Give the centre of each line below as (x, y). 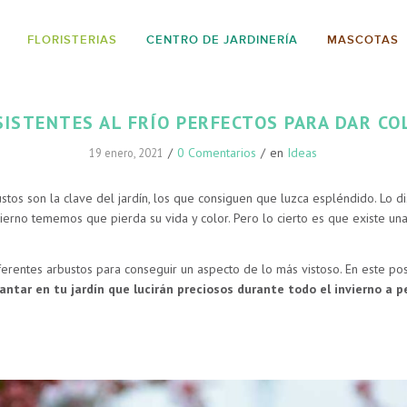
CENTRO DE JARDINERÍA (222, 40)
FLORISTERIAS (72, 40)
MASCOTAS (363, 40)
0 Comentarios (217, 153)
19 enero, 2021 (127, 153)
